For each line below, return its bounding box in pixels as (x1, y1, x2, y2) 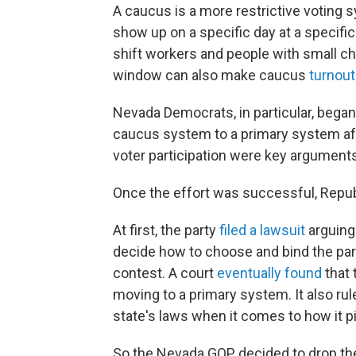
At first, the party (113, 222, 219, 238)
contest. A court (113, 265, 217, 281)
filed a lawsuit (219, 222, 305, 238)
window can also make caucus (113, 67, 309, 83)
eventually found (217, 265, 322, 281)
